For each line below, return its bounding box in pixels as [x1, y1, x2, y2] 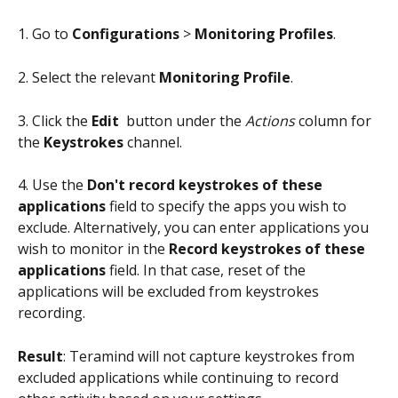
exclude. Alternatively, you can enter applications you [18, 218, 372, 238]
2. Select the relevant [18, 67, 159, 87]
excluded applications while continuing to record [18, 367, 342, 387]
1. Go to [18, 23, 72, 44]
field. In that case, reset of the [106, 260, 309, 281]
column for [295, 110, 375, 131]
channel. [123, 131, 182, 152]
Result [18, 346, 63, 366]
